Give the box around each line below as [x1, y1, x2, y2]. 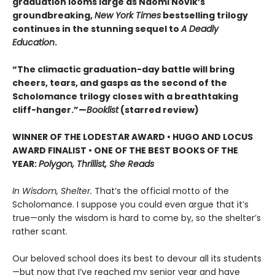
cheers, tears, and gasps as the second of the [12, 76, 227, 89]
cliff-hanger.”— [12, 103, 87, 116]
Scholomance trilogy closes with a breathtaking [12, 90, 238, 103]
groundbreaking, [12, 9, 95, 21]
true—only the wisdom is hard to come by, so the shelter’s [12, 211, 261, 224]
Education [12, 36, 55, 48]
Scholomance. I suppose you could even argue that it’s [12, 198, 249, 211]
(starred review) [118, 103, 199, 116]
